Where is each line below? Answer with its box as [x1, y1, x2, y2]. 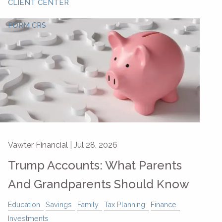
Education [8, 200, 40, 209]
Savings [46, 200, 72, 209]
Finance [151, 200, 176, 209]
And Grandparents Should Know [8, 176, 189, 191]
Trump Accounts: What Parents [8, 158, 182, 172]
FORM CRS [8, 21, 46, 30]
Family [77, 200, 99, 209]
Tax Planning [104, 200, 145, 209]
